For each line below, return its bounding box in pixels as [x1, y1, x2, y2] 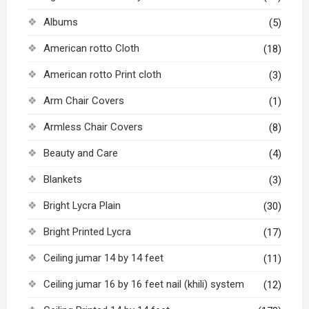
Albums [43, 16, 78, 29]
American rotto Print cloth [43, 68, 161, 81]
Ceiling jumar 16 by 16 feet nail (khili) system [43, 278, 244, 291]
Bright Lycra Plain [43, 199, 121, 212]
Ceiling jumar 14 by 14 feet [43, 252, 163, 265]
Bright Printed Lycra [43, 226, 131, 239]
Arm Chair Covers [43, 94, 124, 108]
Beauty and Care [43, 147, 118, 160]
